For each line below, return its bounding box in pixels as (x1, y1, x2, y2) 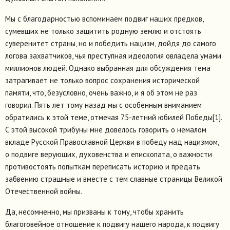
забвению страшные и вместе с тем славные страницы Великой (5, 174, 222, 184)
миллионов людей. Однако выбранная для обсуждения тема (5, 63, 210, 73)
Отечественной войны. (5, 186, 82, 197)
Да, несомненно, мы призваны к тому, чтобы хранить (5, 207, 184, 217)
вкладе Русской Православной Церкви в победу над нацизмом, (5, 137, 219, 147)
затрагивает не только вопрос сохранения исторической (5, 75, 200, 86)
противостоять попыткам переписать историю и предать (5, 162, 200, 172)
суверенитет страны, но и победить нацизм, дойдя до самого (5, 39, 216, 49)
